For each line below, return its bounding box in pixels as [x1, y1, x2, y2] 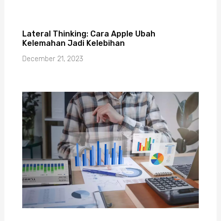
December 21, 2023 [22, 55, 83, 64]
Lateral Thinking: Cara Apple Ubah [22, 29, 155, 39]
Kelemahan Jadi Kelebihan [22, 38, 125, 48]
